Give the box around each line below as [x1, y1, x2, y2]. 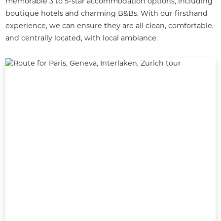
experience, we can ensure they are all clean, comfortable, [5, 21, 214, 30]
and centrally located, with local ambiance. [5, 33, 158, 42]
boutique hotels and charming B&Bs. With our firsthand [5, 8, 208, 18]
